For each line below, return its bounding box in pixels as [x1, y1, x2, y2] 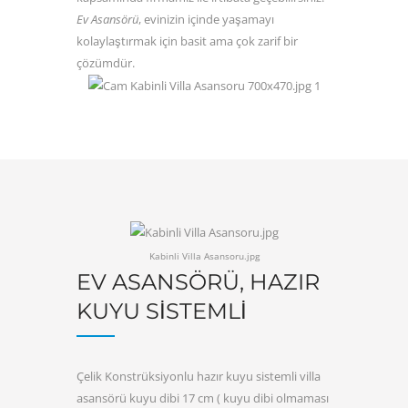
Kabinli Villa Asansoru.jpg [148, 250, 260, 263]
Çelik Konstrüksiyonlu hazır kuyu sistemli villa [76, 367, 321, 384]
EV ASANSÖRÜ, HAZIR [76, 268, 320, 295]
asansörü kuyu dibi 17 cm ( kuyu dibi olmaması [76, 389, 329, 406]
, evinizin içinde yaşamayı [138, 10, 274, 27]
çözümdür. [76, 54, 135, 71]
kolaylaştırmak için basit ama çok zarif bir [76, 32, 298, 49]
